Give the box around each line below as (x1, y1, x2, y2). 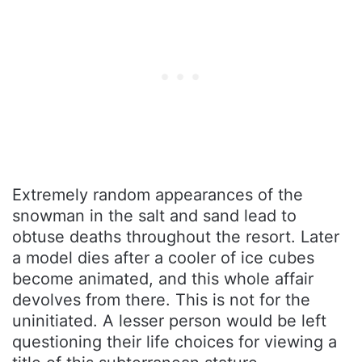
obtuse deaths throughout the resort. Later (12, 226, 339, 246)
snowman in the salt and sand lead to (12, 205, 297, 225)
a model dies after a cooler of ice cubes (12, 247, 314, 267)
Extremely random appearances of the (12, 184, 303, 204)
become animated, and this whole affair (12, 268, 314, 288)
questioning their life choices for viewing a (12, 331, 337, 351)
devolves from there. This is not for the (12, 289, 310, 309)
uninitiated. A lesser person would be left (12, 310, 326, 330)
